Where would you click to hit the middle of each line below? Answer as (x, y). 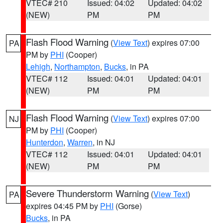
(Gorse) (128, 206)
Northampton (77, 66)
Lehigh (38, 66)
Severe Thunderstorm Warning (87, 193)
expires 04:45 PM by (63, 206)
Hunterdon (45, 142)
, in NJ (104, 142)
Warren (80, 142)
